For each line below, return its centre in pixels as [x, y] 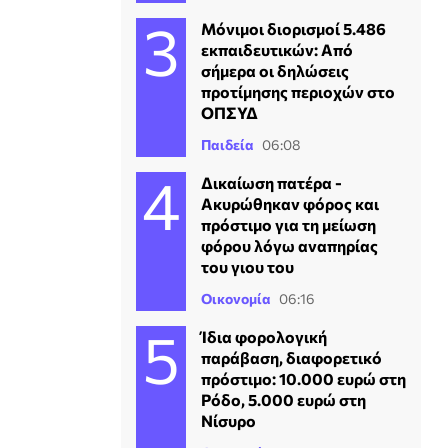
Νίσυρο [228, 420]
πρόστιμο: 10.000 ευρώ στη [303, 378]
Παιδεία [227, 144]
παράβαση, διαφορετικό [291, 357]
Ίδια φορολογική [264, 336]
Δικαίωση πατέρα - [271, 182]
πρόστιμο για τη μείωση [288, 224]
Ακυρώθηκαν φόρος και [290, 203]
